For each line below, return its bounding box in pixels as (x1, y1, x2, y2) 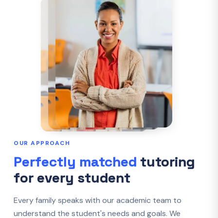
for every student (14, 169, 130, 186)
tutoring (137, 153, 195, 170)
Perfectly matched (14, 153, 137, 170)
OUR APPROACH (14, 139, 70, 147)
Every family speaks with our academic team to (14, 195, 182, 205)
